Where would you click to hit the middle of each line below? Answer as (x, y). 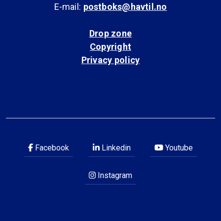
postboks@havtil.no (125, 7)
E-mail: (69, 7)
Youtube (178, 148)
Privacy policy (110, 60)
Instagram (114, 175)
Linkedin (115, 148)
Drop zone (110, 33)
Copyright (110, 47)
